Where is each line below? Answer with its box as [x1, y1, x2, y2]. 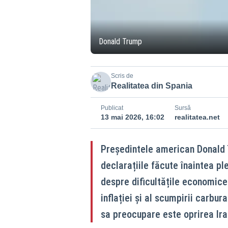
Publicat [100, 104, 123, 111]
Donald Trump [98, 37, 142, 46]
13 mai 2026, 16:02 [100, 113, 164, 121]
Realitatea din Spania [110, 81, 192, 90]
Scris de [110, 72, 133, 79]
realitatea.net [174, 113, 220, 121]
